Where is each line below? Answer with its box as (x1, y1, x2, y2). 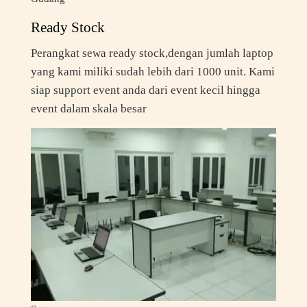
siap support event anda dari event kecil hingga (30, 83, 260, 97)
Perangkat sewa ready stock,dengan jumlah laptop (30, 46, 273, 60)
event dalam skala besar (30, 101, 147, 115)
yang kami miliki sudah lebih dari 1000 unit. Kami (30, 64, 275, 78)
